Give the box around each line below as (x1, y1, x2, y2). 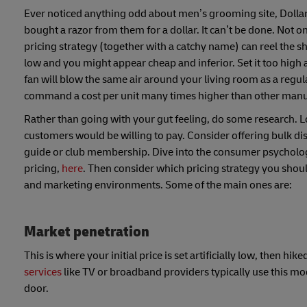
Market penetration (24, 222, 149, 241)
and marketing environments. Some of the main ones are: (24, 177, 292, 192)
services (24, 265, 62, 279)
